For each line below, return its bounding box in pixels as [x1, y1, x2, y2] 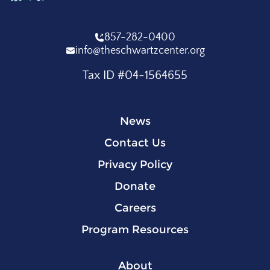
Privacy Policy [98, 158, 172, 172]
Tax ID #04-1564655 [83, 69, 187, 83]
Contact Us [104, 136, 166, 150]
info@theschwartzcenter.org [75, 45, 205, 57]
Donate [115, 180, 155, 193]
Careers [114, 201, 156, 215]
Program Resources [81, 223, 189, 237]
